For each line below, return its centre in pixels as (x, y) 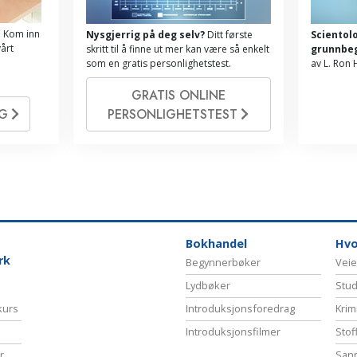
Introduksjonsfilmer (233, 331)
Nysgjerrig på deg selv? (145, 35)
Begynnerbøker (223, 262)
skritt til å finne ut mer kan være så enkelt (177, 49)
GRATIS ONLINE (178, 96)
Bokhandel (216, 243)
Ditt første (228, 35)
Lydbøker (208, 285)
